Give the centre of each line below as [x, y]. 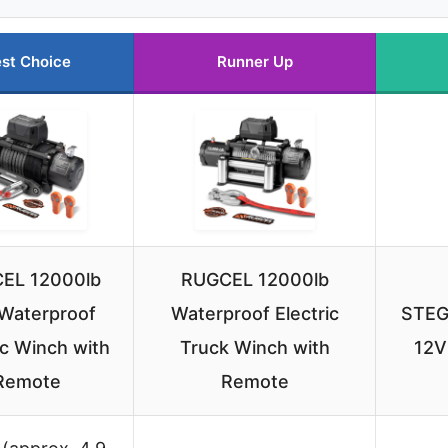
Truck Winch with [254, 347]
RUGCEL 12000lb [254, 279]
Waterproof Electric [254, 313]
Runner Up [254, 61]
